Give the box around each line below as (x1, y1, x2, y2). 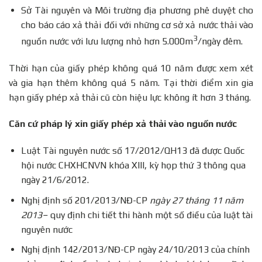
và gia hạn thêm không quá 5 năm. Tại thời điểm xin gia (9, 77, 253, 88)
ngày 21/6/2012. (20, 174, 89, 186)
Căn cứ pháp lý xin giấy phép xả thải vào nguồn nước (9, 118, 237, 130)
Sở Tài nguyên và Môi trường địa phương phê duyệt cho (20, 4, 253, 16)
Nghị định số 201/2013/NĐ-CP (20, 194, 150, 206)
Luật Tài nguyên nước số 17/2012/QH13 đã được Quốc (20, 145, 244, 157)
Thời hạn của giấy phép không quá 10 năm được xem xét (9, 62, 253, 74)
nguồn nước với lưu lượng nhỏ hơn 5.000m (20, 35, 193, 47)
